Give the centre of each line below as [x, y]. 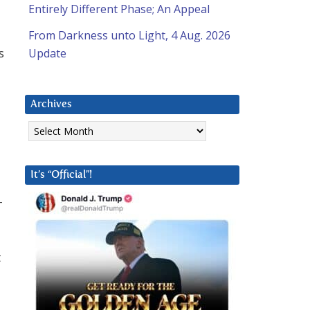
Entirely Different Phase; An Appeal [119, 9]
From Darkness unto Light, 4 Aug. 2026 [129, 36]
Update [47, 54]
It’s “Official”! [61, 175]
